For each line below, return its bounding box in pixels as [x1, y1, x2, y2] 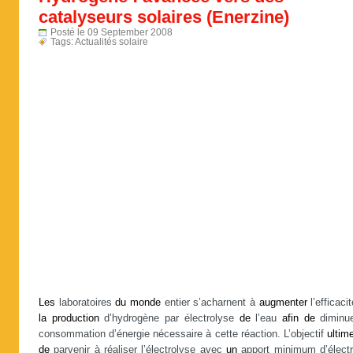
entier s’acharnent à [161, 297, 259, 308]
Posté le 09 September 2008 [50, 28, 173, 37]
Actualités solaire [75, 37, 148, 46]
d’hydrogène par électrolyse [98, 313, 240, 324]
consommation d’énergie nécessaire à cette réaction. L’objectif [39, 329, 327, 340]
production [51, 313, 99, 324]
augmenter [258, 297, 307, 308]
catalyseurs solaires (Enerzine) [39, 7, 289, 27]
